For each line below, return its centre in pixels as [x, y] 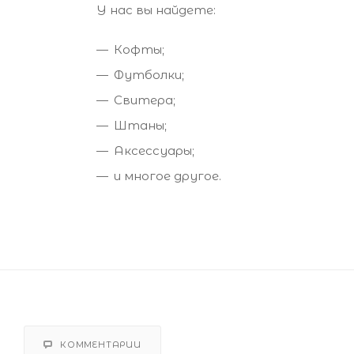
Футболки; [149, 74]
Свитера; [145, 100]
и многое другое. [168, 175]
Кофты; [139, 49]
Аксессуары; [154, 150]
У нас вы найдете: [156, 9]
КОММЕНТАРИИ [101, 344]
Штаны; [140, 125]
